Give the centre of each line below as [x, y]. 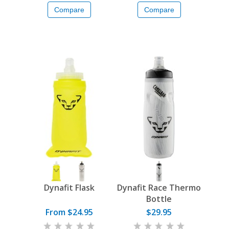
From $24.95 [69, 212]
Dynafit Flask [69, 188]
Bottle [159, 199]
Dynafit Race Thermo [159, 188]
